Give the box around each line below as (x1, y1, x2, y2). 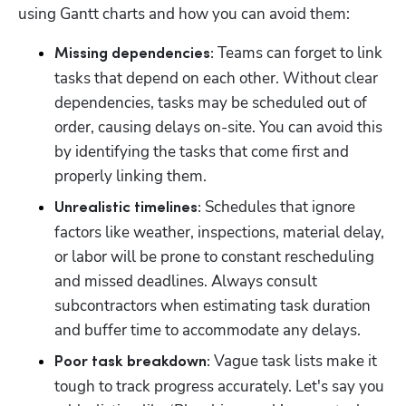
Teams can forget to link (214, 42, 382, 63)
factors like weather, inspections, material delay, (54, 221, 384, 243)
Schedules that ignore (201, 196, 355, 217)
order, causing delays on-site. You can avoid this (54, 116, 382, 138)
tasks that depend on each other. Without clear (54, 67, 378, 89)
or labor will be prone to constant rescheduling (54, 246, 374, 267)
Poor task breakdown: (54, 353, 210, 370)
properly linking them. (54, 165, 207, 187)
